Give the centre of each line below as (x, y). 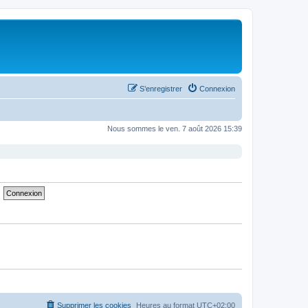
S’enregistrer (161, 88)
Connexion (217, 88)
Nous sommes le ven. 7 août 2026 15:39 (175, 128)
